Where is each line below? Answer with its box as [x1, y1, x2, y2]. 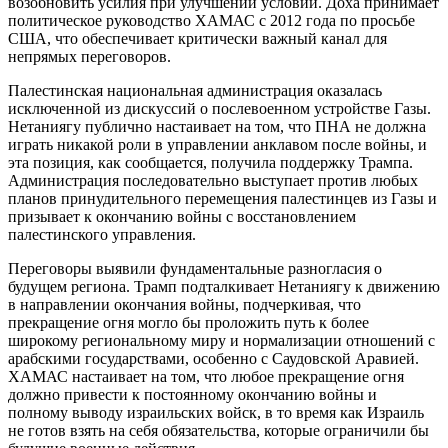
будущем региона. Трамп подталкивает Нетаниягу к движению [8, 277, 440, 295]
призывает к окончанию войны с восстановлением [8, 207, 356, 225]
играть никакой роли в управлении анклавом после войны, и [8, 135, 427, 153]
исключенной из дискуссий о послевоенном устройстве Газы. [8, 99, 431, 117]
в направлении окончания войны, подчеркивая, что [8, 295, 361, 313]
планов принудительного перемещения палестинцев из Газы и [8, 189, 437, 207]
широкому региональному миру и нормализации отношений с [8, 331, 435, 349]
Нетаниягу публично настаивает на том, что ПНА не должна [8, 117, 426, 135]
